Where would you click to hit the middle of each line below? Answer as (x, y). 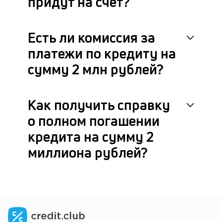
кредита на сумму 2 (91, 137)
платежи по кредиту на (102, 53)
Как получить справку (99, 105)
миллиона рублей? (88, 152)
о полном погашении (94, 121)
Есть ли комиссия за (91, 37)
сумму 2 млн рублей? (96, 69)
